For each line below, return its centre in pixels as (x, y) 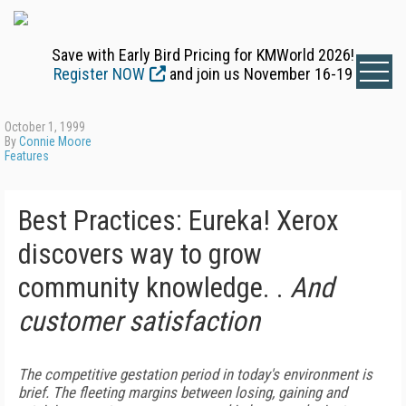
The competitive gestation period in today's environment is (195, 374)
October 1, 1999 (45, 127)
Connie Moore (55, 141)
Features (27, 156)
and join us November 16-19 (259, 74)
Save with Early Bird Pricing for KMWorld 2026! (203, 55)
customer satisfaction (139, 321)
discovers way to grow (140, 254)
